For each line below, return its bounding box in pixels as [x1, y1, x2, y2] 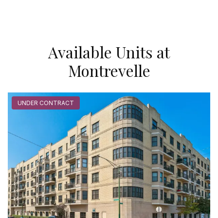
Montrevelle [68, 59, 150, 81]
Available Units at [48, 41, 170, 62]
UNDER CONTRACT [18, 99, 74, 107]
